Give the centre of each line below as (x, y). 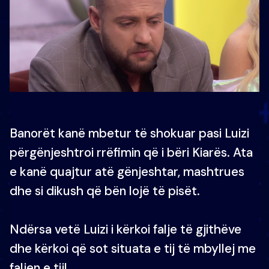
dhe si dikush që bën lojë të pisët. (105, 191)
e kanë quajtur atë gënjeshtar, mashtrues (127, 172)
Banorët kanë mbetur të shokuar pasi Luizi (129, 133)
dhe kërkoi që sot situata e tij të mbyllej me (133, 249)
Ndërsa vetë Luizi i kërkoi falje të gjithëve (125, 229)
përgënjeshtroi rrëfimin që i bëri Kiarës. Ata (131, 153)
